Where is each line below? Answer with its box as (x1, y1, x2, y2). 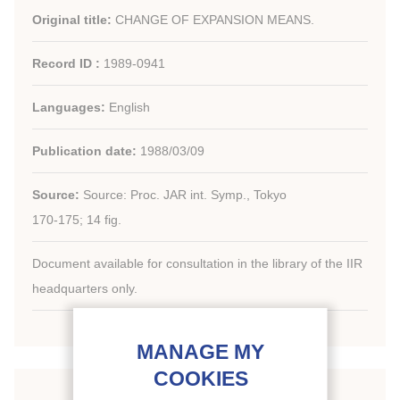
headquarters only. (32, 281, 137, 296)
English (109, 100, 150, 114)
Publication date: (32, 144, 140, 158)
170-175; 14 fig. (32, 212, 121, 227)
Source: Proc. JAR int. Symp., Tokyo (83, 187, 287, 202)
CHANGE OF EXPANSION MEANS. (115, 12, 314, 27)
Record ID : (32, 56, 104, 71)
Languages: (32, 100, 109, 114)
